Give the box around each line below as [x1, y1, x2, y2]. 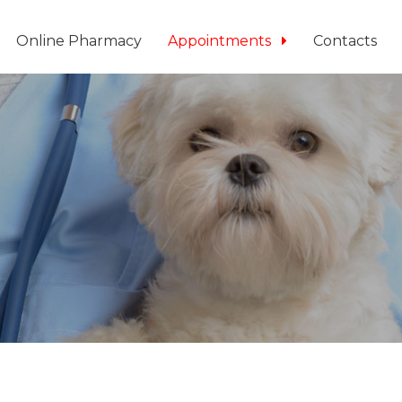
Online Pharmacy [16, 32, 142, 49]
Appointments [168, 32, 278, 49]
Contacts [313, 32, 377, 49]
